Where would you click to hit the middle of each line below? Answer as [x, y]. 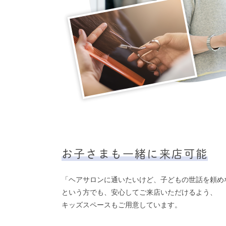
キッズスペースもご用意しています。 [122, 205]
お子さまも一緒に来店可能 [135, 153]
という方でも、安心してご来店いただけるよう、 [139, 192]
